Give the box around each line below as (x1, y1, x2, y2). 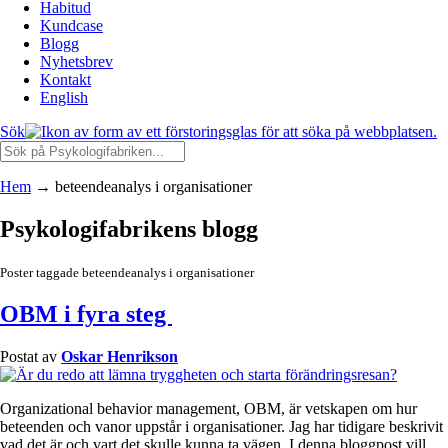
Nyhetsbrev (40, 53, 113, 70)
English (40, 89, 88, 106)
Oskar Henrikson (61, 347, 178, 365)
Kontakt (40, 71, 91, 88)
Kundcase (40, 17, 103, 34)
